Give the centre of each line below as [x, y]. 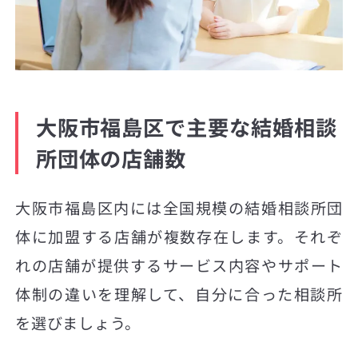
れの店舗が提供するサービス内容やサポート [179, 266]
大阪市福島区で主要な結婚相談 [186, 127]
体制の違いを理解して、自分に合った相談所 [179, 294]
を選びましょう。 [78, 323]
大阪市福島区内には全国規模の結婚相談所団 [179, 208]
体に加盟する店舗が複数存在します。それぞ [179, 237]
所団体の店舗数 [111, 159]
